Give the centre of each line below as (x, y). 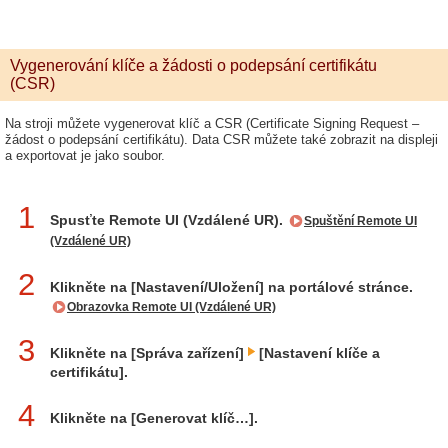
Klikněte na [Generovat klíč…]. (154, 418)
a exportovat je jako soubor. (85, 155)
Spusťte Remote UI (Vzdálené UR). (168, 220)
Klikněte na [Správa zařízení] (149, 353)
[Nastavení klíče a (317, 353)
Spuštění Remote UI (360, 221)
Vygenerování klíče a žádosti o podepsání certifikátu (193, 65)
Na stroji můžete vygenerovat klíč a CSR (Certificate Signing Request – (212, 123)
